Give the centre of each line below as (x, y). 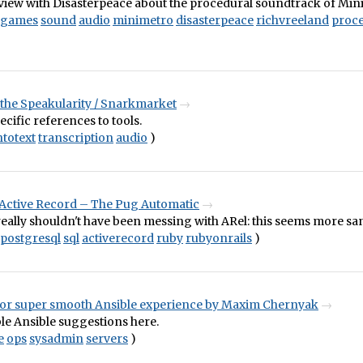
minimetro (143, 20)
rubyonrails (219, 238)
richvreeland (293, 20)
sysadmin (56, 339)
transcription (76, 138)
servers (107, 339)
